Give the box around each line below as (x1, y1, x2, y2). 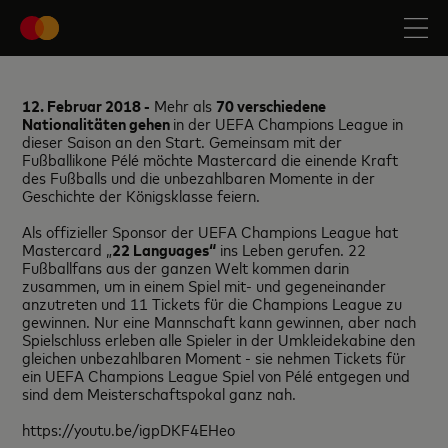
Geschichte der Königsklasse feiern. (22, 184, 261, 206)
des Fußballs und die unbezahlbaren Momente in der (22, 166, 376, 188)
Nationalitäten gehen (22, 112, 174, 134)
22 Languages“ (112, 238, 217, 260)
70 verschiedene (216, 94, 327, 116)
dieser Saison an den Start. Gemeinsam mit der (22, 130, 343, 152)
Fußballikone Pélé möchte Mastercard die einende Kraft (22, 148, 399, 170)
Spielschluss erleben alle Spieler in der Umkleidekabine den (22, 328, 416, 350)
